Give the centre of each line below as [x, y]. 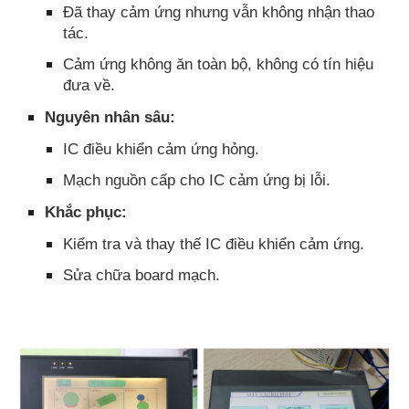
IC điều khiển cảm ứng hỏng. [162, 148]
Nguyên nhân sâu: [110, 117]
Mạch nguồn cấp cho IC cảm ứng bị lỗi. [197, 180]
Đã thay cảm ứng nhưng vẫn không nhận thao [219, 11]
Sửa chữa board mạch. [142, 275]
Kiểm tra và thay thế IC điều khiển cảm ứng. [214, 243]
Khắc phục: [86, 212]
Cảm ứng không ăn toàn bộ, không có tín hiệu [219, 64]
